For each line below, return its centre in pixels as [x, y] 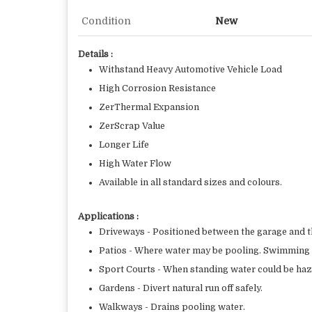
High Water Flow [135, 164]
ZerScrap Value [132, 126]
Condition [106, 21]
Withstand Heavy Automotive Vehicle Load [190, 70]
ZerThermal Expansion [149, 107]
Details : [95, 54]
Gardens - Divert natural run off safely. [181, 288]
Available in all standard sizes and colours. [190, 182]
